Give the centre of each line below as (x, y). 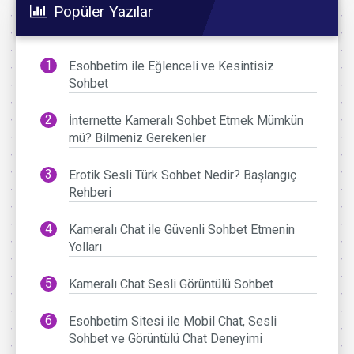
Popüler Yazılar (104, 12)
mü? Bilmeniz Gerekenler (138, 138)
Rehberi (90, 193)
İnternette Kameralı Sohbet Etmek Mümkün (186, 121)
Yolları (86, 247)
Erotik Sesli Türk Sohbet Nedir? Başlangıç (183, 175)
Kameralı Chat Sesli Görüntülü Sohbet (171, 284)
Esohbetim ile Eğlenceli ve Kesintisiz (172, 66)
